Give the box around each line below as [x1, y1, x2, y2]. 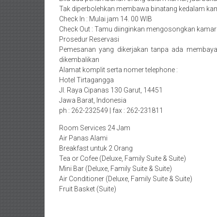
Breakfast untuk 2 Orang [59, 144, 133, 153]
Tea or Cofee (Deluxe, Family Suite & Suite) [59, 155, 186, 163]
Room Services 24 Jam [59, 124, 130, 132]
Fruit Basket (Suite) [59, 185, 116, 193]
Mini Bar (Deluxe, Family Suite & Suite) [59, 165, 172, 173]
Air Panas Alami [59, 134, 108, 142]
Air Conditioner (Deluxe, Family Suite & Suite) [59, 175, 192, 183]
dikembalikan [59, 56, 99, 64]
